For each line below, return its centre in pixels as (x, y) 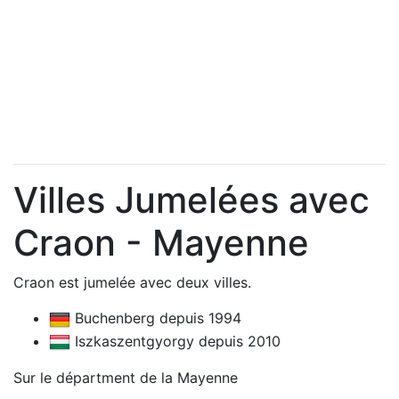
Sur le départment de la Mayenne (126, 378)
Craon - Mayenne (161, 243)
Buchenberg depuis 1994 (156, 318)
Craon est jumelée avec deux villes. (132, 282)
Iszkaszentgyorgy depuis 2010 (175, 341)
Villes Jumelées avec (191, 200)
